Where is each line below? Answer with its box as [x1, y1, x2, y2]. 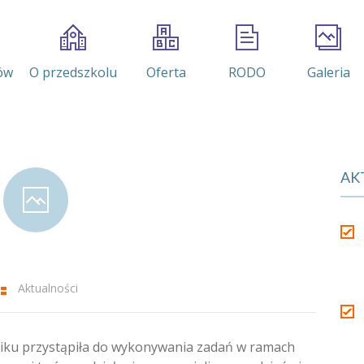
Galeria [306, 63, 350, 81]
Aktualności [18, 280, 78, 296]
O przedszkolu [29, 63, 117, 81]
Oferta [145, 63, 186, 81]
